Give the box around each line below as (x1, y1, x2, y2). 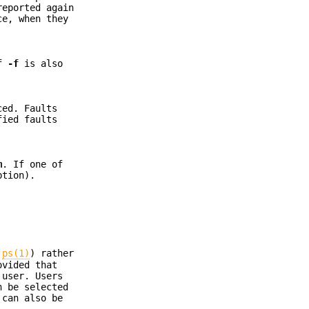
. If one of (2, 158, 63, 170)
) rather (30, 248, 74, 259)
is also (19, 58, 63, 70)
